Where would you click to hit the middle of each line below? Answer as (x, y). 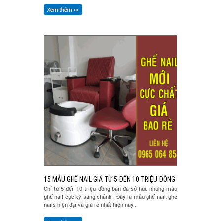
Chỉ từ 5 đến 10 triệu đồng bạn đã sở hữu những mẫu (110, 189)
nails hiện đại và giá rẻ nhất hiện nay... (91, 205)
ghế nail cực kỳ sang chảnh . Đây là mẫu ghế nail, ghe (110, 197)
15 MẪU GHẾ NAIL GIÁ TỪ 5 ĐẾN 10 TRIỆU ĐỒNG (110, 179)
